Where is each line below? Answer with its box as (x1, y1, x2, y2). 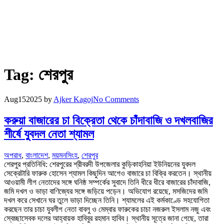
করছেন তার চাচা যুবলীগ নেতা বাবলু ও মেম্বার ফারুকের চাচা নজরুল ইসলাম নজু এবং (4, 204, 211, 213)
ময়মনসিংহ (52, 150, 77, 159)
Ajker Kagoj (53, 94, 93, 103)
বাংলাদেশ (25, 150, 48, 159)
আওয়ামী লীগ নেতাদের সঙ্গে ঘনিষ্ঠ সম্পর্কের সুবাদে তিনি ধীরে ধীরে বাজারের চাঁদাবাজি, (4, 177, 210, 186)
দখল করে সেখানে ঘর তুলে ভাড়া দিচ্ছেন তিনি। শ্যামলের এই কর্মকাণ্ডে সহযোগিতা (4, 195, 209, 204)
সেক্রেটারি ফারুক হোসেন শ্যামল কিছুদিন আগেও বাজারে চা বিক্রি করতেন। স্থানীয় (4, 168, 211, 177)
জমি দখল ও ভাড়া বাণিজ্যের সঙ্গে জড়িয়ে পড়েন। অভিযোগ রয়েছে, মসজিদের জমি (4, 186, 207, 195)
